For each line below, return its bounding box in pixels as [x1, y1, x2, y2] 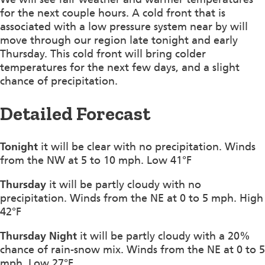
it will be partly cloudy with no [46, 177, 201, 191]
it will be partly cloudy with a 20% [77, 229, 250, 243]
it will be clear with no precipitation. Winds [38, 140, 256, 153]
